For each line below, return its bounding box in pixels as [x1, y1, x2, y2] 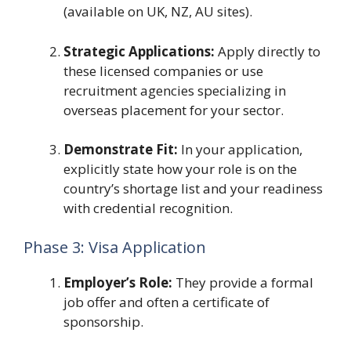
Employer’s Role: [63, 273, 172, 291]
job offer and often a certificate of [63, 292, 270, 311]
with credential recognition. [63, 199, 233, 218]
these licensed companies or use [63, 61, 263, 80]
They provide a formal [172, 273, 313, 291]
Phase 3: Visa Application [24, 236, 206, 258]
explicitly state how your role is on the [63, 160, 297, 179]
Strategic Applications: [63, 42, 215, 60]
